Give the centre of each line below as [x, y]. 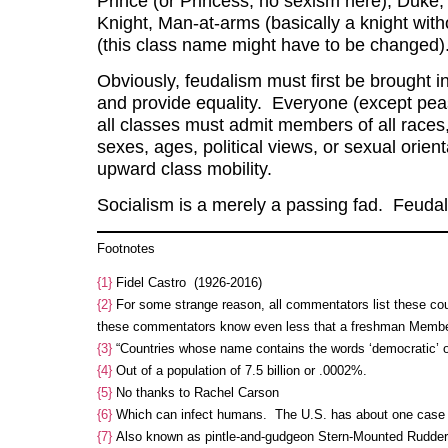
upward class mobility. [189, 168]
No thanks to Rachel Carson [195, 392]
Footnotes [125, 248]
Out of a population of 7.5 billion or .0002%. [239, 370]
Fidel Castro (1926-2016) [186, 282]
